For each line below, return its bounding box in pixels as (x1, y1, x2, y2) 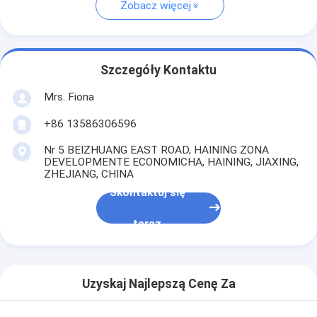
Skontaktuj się (109, 186, 185, 200)
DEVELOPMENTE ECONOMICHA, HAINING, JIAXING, (43, 155, 299, 168)
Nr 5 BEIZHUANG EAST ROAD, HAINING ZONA (43, 143, 269, 156)
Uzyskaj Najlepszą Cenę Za (81, 277, 236, 292)
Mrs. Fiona (43, 90, 94, 103)
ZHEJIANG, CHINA (43, 167, 134, 180)
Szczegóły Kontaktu (100, 63, 217, 78)
